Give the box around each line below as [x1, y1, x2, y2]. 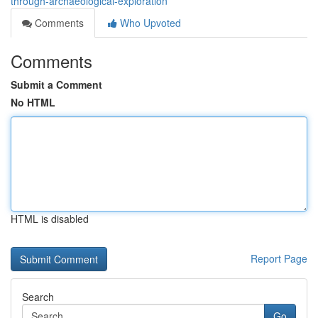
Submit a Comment [11, 77, 102, 92]
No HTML [11, 95, 55, 109]
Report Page [251, 251, 307, 265]
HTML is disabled [11, 212, 89, 226]
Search [22, 290, 54, 304]
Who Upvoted [117, 16, 181, 30]
